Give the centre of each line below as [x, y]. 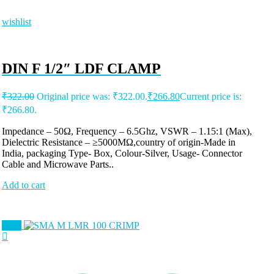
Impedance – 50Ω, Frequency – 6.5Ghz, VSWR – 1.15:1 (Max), [127, 131]
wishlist [17, 22]
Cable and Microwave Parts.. [58, 165]
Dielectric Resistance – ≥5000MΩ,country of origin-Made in [119, 143]
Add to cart [24, 185]
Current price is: [211, 97]
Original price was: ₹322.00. [92, 97]
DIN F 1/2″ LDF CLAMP [81, 69]
